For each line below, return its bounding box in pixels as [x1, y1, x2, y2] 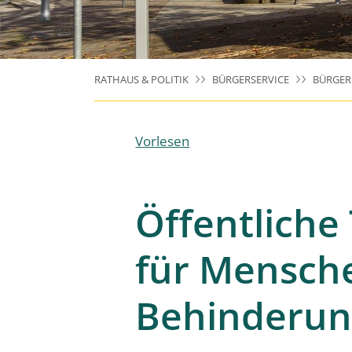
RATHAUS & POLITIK [94, 72, 189, 86]
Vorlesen [135, 132, 190, 150]
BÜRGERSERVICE [212, 72, 289, 86]
